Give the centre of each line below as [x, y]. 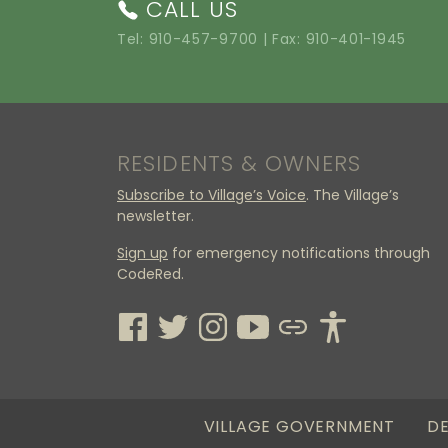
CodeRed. [150, 274]
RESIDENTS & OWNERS [239, 164]
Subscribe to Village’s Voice [211, 195]
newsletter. [155, 216]
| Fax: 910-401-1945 [331, 39]
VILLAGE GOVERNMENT [299, 427]
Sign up [142, 253]
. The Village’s [352, 195]
